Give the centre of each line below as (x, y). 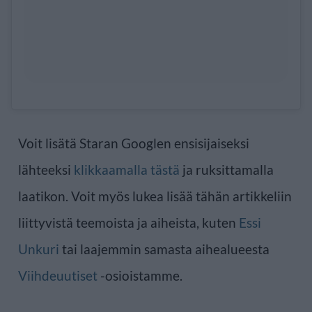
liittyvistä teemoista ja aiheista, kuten (128, 223)
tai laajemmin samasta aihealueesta (164, 249)
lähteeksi (46, 170)
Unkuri (39, 249)
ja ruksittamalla (227, 170)
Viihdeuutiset (58, 276)
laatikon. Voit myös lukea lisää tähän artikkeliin (155, 196)
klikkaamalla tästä (127, 170)
